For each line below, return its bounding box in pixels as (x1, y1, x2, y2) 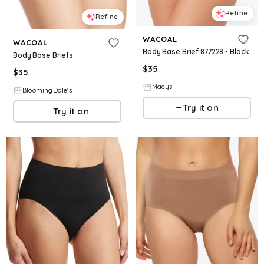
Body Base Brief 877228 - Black (143, 47, 249, 56)
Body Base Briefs (13, 50, 74, 60)
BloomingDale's (22, 86, 72, 95)
